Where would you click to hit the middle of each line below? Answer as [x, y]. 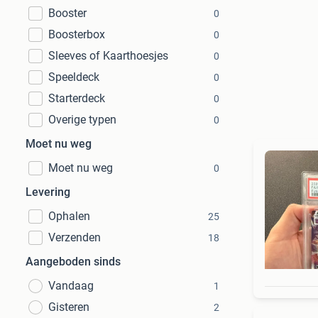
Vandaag [71, 286]
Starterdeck [77, 98]
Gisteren [69, 307]
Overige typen [82, 120]
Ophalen [69, 216]
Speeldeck [74, 77]
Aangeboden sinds [73, 262]
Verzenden [75, 237]
